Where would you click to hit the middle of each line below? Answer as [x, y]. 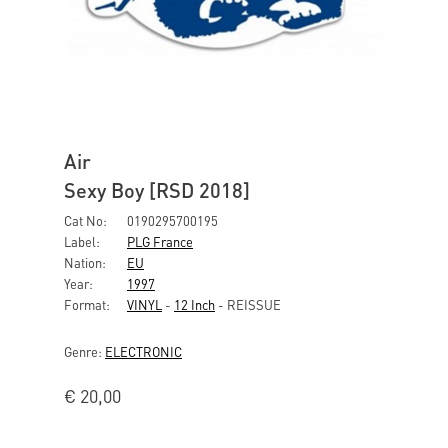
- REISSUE [248, 304]
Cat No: [85, 220]
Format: [87, 304]
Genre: [84, 351]
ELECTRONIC [143, 351]
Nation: [85, 262]
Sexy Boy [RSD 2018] [157, 190]
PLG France [160, 241]
